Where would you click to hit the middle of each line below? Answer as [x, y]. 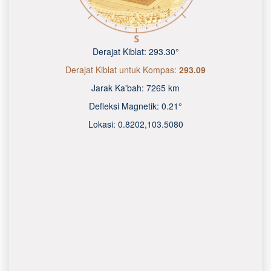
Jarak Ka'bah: [119, 88]
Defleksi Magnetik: [125, 106]
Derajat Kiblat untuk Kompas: [122, 70]
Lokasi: [103, 124]
